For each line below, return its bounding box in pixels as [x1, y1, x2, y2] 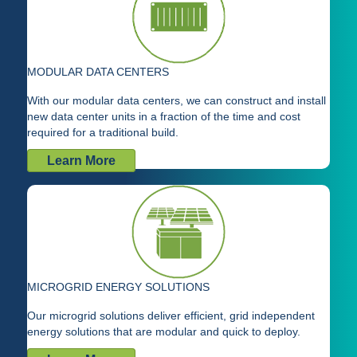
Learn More [47, 154, 116, 168]
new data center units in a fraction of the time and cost [27, 110, 300, 124]
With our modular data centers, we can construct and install [27, 94, 326, 108]
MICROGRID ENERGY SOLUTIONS [27, 280, 210, 294]
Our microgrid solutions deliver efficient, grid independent [27, 309, 315, 323]
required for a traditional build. [27, 126, 178, 139]
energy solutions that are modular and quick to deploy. [27, 325, 300, 339]
